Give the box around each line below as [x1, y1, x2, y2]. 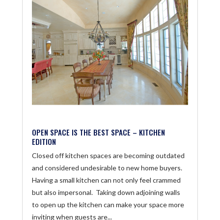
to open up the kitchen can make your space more [31, 200, 184, 209]
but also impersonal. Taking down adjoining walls [31, 188, 180, 196]
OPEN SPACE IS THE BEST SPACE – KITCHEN [31, 126, 165, 137]
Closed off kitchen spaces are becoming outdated [31, 151, 185, 160]
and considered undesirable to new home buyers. [31, 163, 182, 172]
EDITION [31, 136, 56, 147]
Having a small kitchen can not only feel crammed [31, 175, 181, 184]
